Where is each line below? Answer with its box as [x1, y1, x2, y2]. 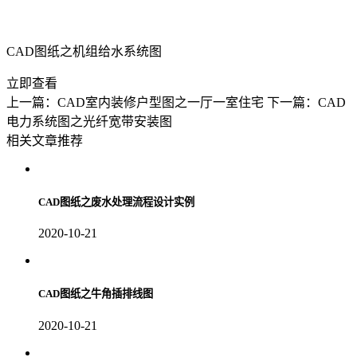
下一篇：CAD [267, 95, 346, 109]
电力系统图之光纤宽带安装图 [6, 114, 172, 128]
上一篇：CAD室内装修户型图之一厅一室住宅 [6, 95, 264, 109]
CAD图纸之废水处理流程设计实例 [38, 196, 194, 209]
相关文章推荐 [6, 133, 83, 147]
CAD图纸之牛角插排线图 [38, 288, 153, 300]
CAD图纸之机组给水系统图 [6, 44, 162, 58]
